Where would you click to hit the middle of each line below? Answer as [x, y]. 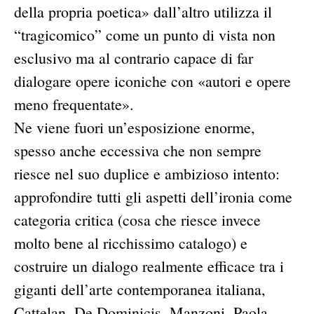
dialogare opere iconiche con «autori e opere [152, 81]
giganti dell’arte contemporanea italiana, [140, 289]
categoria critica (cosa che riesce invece [137, 220]
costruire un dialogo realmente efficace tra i [149, 266]
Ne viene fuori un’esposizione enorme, [135, 128]
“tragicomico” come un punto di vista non [145, 35]
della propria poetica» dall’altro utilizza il [143, 12]
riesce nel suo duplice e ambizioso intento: [147, 174]
